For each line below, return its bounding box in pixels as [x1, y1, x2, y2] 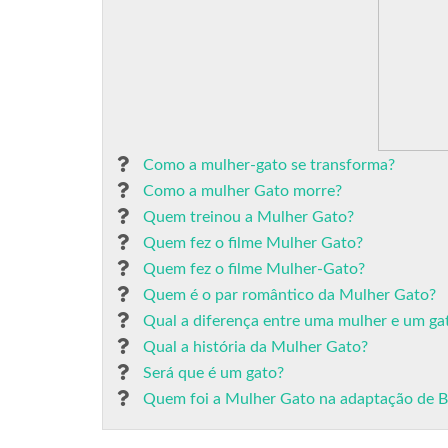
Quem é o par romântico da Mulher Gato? [143, 287, 436, 303]
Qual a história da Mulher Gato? [143, 339, 368, 355]
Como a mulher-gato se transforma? [143, 157, 395, 173]
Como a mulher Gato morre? [143, 183, 342, 199]
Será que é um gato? [143, 365, 284, 381]
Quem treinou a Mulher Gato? [143, 209, 354, 225]
